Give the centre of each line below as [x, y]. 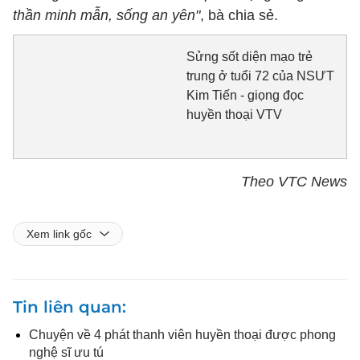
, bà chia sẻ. [239, 15]
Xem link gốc [59, 233]
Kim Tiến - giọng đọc [245, 95]
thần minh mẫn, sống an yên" [106, 15]
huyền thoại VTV [234, 115]
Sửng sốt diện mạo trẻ [249, 57]
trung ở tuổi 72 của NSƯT [260, 76]
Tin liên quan [67, 307]
